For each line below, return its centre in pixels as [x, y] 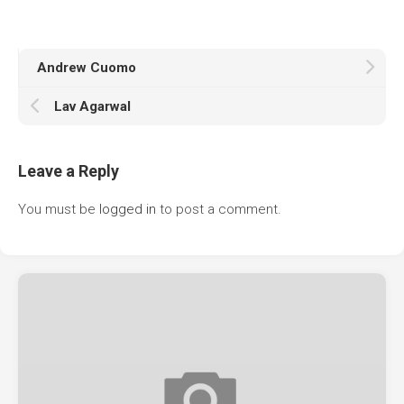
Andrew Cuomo [87, 68]
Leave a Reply [69, 171]
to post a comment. [219, 209]
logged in [128, 209]
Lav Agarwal [92, 106]
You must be [59, 209]
